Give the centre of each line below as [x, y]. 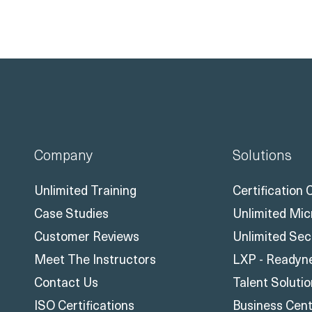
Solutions [262, 154]
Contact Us [66, 281]
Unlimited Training [85, 189]
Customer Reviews [87, 235]
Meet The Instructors [95, 258]
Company [63, 154]
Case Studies [71, 212]
